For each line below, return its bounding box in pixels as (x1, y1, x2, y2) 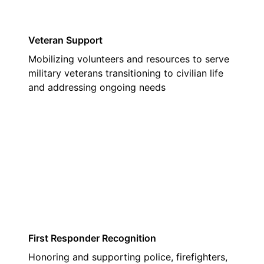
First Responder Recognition (28, 232, 156, 244)
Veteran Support (28, 34, 103, 46)
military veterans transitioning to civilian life (28, 67, 223, 79)
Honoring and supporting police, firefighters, (28, 251, 227, 263)
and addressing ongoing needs (28, 81, 166, 93)
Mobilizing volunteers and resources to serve (28, 53, 229, 65)
